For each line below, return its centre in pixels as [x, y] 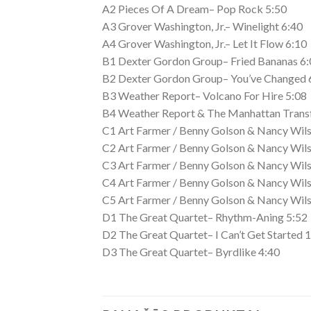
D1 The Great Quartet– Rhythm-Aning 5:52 [205, 217]
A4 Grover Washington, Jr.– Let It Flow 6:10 [204, 44]
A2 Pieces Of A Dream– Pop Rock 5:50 [194, 9]
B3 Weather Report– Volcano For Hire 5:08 [204, 96]
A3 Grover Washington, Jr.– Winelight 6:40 [202, 26]
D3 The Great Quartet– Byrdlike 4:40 [191, 252]
